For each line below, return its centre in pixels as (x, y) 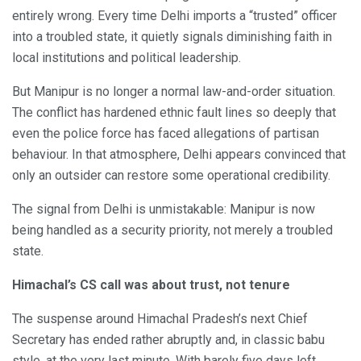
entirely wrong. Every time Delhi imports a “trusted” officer (174, 15)
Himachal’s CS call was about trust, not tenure (151, 284)
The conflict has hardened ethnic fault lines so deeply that (174, 112)
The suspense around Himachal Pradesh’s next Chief (160, 318)
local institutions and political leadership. (127, 57)
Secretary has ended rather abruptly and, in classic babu (168, 339)
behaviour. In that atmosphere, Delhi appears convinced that (179, 154)
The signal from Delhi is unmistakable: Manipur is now (164, 209)
